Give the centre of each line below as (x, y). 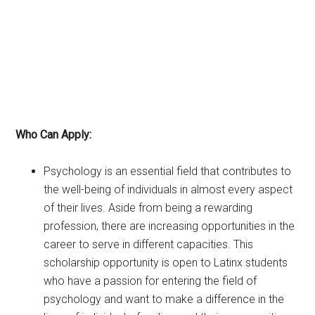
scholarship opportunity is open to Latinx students (166, 262)
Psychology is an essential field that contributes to (168, 171)
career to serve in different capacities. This (149, 244)
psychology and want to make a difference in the (164, 299)
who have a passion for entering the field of (150, 281)
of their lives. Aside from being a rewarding (148, 207)
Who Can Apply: (54, 134)
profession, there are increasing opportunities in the (169, 226)
